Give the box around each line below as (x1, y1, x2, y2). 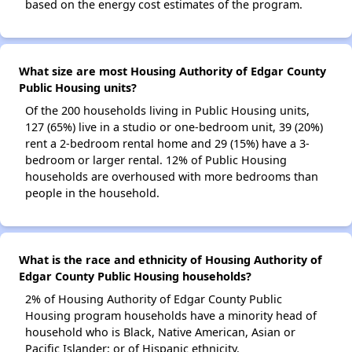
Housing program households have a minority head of (25, 308, 317, 323)
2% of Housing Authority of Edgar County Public (25, 291, 282, 306)
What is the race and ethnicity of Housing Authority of (19, 252, 322, 267)
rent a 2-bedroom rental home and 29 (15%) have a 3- (25, 136, 310, 151)
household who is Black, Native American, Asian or (25, 324, 295, 339)
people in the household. (25, 185, 159, 200)
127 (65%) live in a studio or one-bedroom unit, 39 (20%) (25, 119, 323, 134)
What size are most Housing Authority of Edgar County (19, 64, 326, 79)
